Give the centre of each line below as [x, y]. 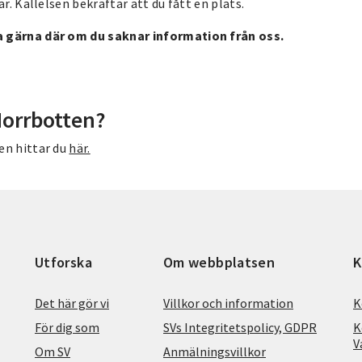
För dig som [67, 327]
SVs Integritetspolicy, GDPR [240, 327]
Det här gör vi [72, 303]
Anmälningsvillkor [215, 351]
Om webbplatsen [219, 262]
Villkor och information [228, 303]
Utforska [63, 262]
